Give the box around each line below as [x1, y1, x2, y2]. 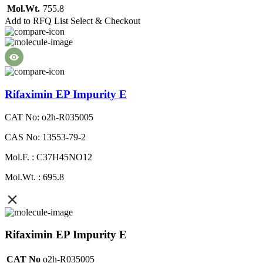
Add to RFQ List [5, 16, 68, 26]
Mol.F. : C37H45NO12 [5, 151, 92, 162]
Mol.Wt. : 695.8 [5, 171, 64, 182]
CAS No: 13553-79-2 [5, 131, 86, 142]
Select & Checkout [70, 16, 140, 26]
